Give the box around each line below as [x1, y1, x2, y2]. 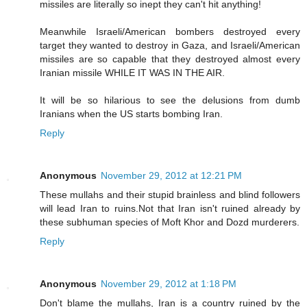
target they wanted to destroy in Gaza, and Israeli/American [40, 39, 300, 51]
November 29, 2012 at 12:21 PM [101, 169, 242, 181]
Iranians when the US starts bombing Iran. [40, 108, 223, 119]
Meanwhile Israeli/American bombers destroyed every [40, 25, 300, 37]
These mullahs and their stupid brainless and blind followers [40, 188, 300, 200]
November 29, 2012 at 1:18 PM [101, 278, 236, 289]
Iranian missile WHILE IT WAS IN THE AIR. [40, 66, 225, 78]
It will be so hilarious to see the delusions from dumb [40, 94, 300, 106]
